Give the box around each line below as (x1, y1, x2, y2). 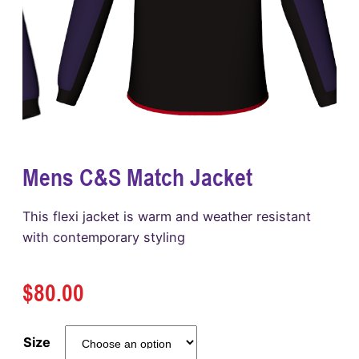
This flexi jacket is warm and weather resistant (22, 208, 311, 225)
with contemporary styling (22, 229, 185, 246)
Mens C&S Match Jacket (22, 163, 252, 192)
